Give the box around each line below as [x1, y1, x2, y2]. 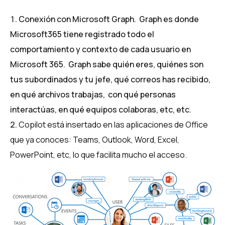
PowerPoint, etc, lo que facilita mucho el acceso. [10, 149, 187, 161]
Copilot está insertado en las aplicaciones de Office [19, 119, 208, 131]
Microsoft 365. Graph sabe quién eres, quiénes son [10, 59, 203, 70]
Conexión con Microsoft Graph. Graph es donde [19, 14, 199, 25]
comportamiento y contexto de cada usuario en [10, 44, 191, 55]
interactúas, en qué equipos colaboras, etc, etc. [10, 104, 191, 116]
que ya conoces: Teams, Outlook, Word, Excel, [10, 134, 179, 146]
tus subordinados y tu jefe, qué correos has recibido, [10, 74, 210, 85]
